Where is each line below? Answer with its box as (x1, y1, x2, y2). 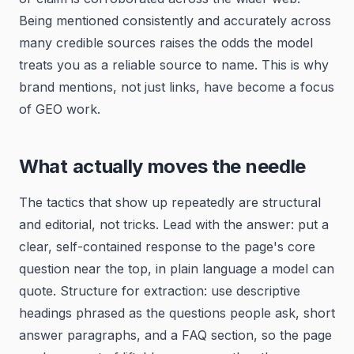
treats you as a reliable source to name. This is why (19, 57, 329, 73)
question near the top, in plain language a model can (19, 261, 334, 277)
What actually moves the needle (19, 155, 306, 178)
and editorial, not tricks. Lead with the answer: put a (19, 217, 329, 232)
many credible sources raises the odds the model (19, 35, 313, 51)
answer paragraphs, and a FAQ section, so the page (19, 327, 332, 343)
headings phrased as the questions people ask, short (19, 305, 335, 321)
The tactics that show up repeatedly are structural (19, 194, 321, 210)
